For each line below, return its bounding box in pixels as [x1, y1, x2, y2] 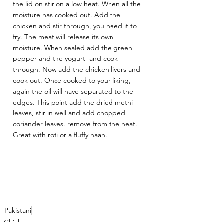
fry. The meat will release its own [13, 32, 115, 42]
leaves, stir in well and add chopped [13, 109, 127, 118]
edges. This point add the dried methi [13, 98, 135, 107]
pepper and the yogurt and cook [13, 54, 120, 63]
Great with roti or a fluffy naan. [13, 130, 107, 140]
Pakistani [4, 206, 31, 215]
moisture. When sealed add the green [13, 43, 134, 53]
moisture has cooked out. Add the [13, 10, 122, 20]
